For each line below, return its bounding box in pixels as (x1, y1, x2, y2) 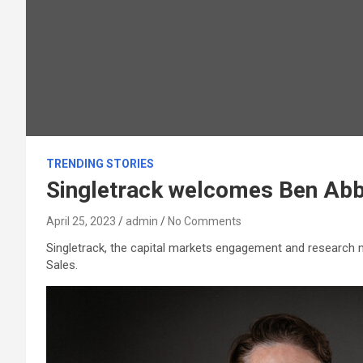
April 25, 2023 (46, 215, 116, 228)
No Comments (168, 215, 241, 228)
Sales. (46, 258, 78, 272)
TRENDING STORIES (46, 157, 154, 170)
